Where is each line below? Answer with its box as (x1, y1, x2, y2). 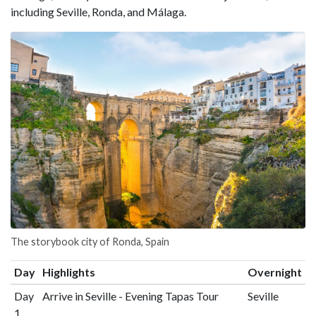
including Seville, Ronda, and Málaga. (11, 5, 186, 19)
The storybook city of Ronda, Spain (11, 236, 169, 248)
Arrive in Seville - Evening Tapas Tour (42, 289, 219, 303)
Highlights (42, 265, 95, 279)
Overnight (247, 265, 302, 279)
